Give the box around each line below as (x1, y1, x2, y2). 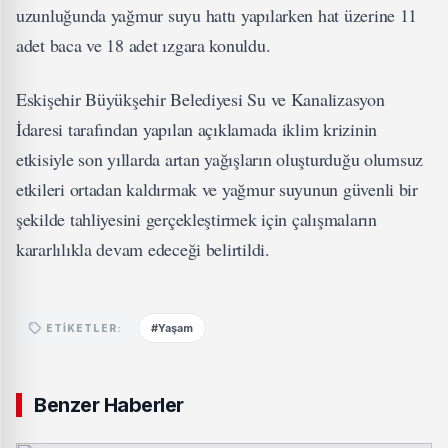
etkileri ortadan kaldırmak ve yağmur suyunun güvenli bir (16, 177, 418, 201)
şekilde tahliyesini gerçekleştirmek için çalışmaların (16, 207, 377, 231)
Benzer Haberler (34, 393, 184, 417)
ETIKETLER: (46, 321, 122, 334)
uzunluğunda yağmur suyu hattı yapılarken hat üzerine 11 (16, 3, 418, 27)
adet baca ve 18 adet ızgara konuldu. (16, 33, 271, 57)
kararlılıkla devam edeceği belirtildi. (16, 237, 270, 261)
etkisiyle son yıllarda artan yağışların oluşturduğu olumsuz (16, 147, 424, 171)
